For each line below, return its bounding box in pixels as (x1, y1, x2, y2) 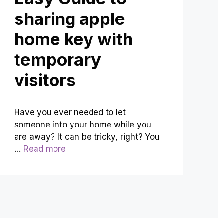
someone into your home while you (14, 120, 152, 130)
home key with (14, 29, 133, 50)
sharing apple (14, 8, 126, 29)
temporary (14, 49, 102, 70)
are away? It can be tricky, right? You (14, 132, 160, 142)
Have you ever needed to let (14, 108, 126, 118)
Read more (23, 144, 66, 154)
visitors (14, 70, 76, 91)
